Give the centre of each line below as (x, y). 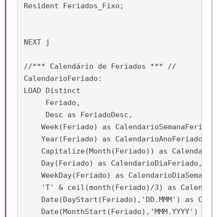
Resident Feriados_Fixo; (74, 6)
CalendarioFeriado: (63, 78)
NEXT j (37, 42)
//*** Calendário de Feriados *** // (100, 66)
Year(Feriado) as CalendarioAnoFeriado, (115, 139)
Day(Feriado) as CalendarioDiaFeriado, (113, 163)
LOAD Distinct (52, 91)
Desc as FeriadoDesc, (78, 115)
